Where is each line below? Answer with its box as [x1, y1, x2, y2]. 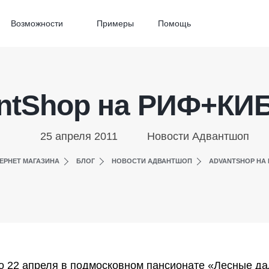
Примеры [97, 19, 134, 28]
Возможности [11, 19, 63, 28]
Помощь [158, 19, 191, 28]
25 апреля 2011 [40, 130, 118, 142]
